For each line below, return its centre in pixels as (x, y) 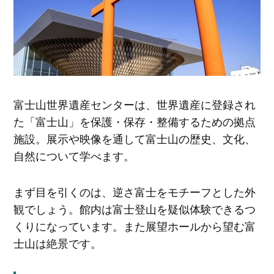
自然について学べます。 (74, 155)
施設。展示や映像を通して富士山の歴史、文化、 (134, 138)
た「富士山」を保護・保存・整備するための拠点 (134, 121)
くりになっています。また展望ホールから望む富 (134, 226)
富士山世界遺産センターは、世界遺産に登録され (134, 104)
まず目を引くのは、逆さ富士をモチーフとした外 (134, 192)
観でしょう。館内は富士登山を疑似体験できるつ (134, 209)
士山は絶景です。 (57, 243)
